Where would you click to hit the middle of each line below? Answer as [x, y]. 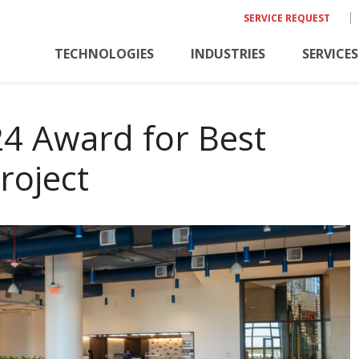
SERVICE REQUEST [287, 18]
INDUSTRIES [228, 54]
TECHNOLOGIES [104, 54]
